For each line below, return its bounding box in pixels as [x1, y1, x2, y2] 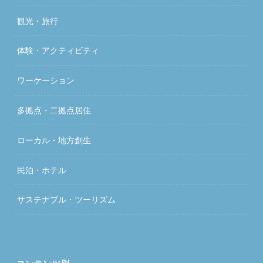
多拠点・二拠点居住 [17, 104, 92, 115]
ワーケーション [17, 75, 75, 86]
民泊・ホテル [17, 164, 67, 175]
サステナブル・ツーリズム [17, 194, 116, 205]
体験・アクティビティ [17, 45, 100, 56]
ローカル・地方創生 [17, 134, 92, 145]
